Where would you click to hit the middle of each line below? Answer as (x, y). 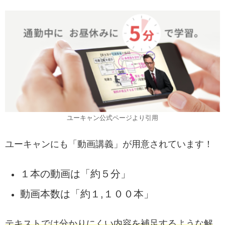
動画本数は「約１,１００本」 (87, 194)
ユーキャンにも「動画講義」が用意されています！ (109, 144)
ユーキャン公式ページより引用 (113, 118)
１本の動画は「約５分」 (75, 174)
